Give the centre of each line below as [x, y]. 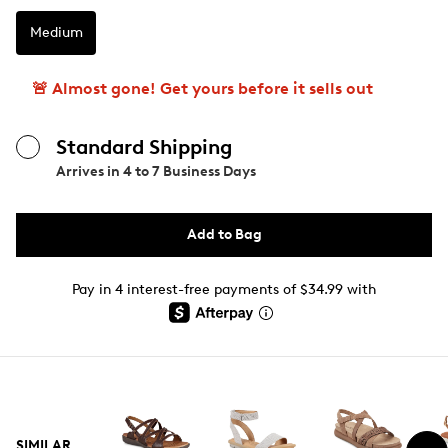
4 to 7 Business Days [189, 171]
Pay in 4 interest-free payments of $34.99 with [224, 289]
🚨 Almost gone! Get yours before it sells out [202, 88]
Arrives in [89, 171]
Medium [56, 32]
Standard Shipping [144, 147]
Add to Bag [224, 234]
